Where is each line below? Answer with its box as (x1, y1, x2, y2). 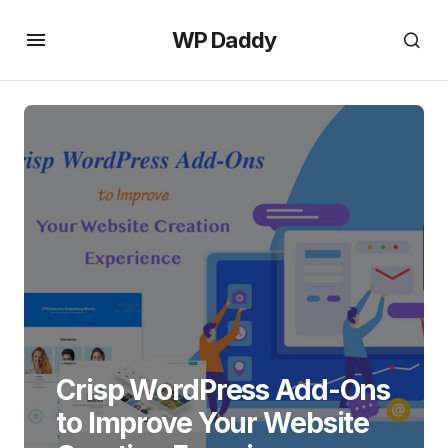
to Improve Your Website (56, 406, 370, 440)
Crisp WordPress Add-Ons (56, 373, 391, 407)
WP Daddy (172, 26, 276, 53)
